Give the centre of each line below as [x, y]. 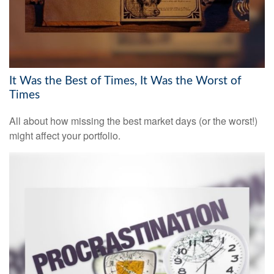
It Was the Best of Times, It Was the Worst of [125, 81]
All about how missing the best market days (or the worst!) [133, 121]
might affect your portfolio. [65, 136]
